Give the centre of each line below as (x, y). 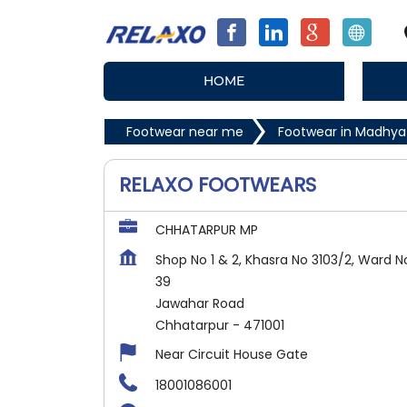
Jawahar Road (200, 303)
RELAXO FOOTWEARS (218, 185)
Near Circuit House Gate (232, 354)
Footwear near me (185, 132)
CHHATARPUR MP (207, 230)
